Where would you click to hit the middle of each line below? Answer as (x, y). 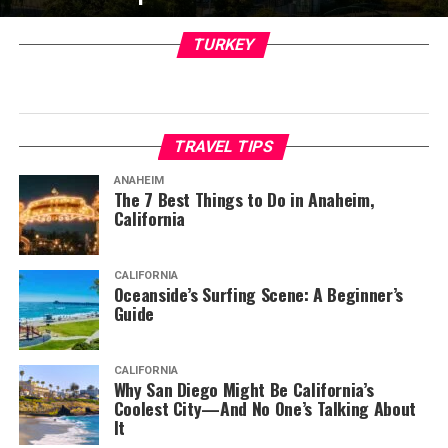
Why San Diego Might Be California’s (243, 389)
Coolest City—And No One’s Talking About (264, 408)
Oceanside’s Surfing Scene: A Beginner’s (258, 294)
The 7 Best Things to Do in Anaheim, (244, 199)
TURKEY (224, 44)
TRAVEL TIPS (224, 146)
